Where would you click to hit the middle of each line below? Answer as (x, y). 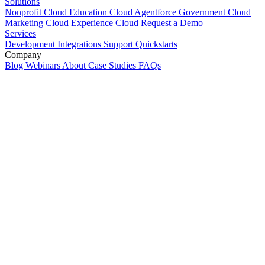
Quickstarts (156, 44)
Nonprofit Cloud (37, 12)
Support (119, 44)
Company (23, 55)
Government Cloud (215, 12)
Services (20, 34)
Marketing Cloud (38, 23)
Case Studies (113, 66)
